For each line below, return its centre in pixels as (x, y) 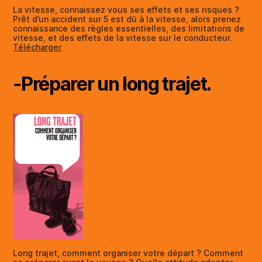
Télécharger (37, 47)
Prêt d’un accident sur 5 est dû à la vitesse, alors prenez (127, 19)
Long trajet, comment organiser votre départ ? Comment (128, 253)
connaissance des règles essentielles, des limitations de (129, 28)
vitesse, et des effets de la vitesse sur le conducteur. (123, 37)
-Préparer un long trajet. (112, 84)
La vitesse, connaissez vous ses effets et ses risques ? (126, 9)
